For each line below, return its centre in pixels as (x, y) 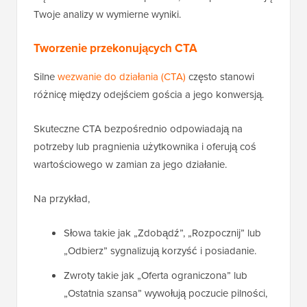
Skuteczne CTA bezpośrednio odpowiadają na (138, 128)
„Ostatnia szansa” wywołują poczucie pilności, (165, 293)
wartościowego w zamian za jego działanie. (130, 164)
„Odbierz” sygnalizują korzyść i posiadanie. (160, 250)
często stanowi (220, 76)
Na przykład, (62, 198)
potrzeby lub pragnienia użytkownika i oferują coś (145, 146)
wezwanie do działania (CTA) (122, 76)
